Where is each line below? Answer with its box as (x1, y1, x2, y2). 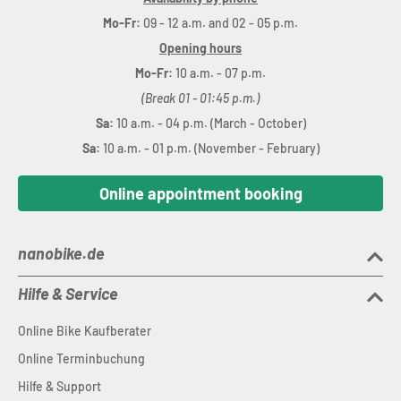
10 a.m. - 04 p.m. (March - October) (115, 115, 306, 131)
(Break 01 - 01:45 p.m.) (141, 90, 260, 106)
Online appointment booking (98, 183, 303, 203)
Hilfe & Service (18, 284, 118, 303)
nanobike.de (18, 243, 105, 263)
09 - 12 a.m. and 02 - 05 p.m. (141, 15, 298, 30)
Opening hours (159, 40, 242, 55)
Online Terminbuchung (18, 351, 145, 366)
